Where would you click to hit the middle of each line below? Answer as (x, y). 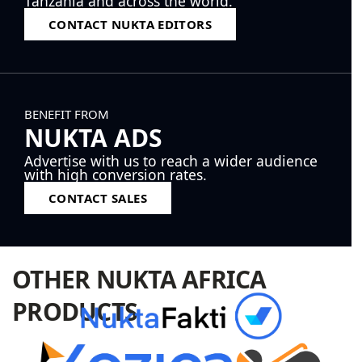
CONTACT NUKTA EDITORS (130, 25)
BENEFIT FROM (67, 114)
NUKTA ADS (93, 138)
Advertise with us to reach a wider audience (171, 161)
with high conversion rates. (116, 175)
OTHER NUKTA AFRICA (139, 280)
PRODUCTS (75, 312)
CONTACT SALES (98, 198)
